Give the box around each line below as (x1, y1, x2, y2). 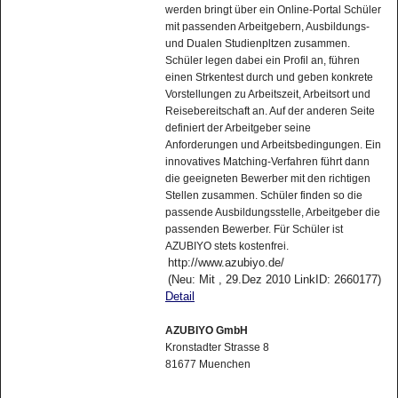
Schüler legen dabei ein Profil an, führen (164, 60, 360, 74)
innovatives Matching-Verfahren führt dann (164, 162, 370, 175)
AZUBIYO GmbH (164, 330, 248, 344)
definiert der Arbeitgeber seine (164, 128, 311, 141)
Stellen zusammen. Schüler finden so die (164, 195, 362, 209)
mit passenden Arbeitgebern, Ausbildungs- (164, 27, 370, 40)
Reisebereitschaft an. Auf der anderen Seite (164, 111, 375, 124)
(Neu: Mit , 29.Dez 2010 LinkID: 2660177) (167, 279, 381, 293)
